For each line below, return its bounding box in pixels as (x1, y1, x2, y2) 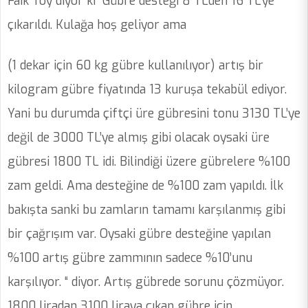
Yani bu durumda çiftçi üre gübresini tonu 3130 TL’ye (8, 105, 300, 122)
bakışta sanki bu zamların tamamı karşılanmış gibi (8, 201, 285, 219)
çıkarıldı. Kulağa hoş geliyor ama (8, 16, 190, 34)
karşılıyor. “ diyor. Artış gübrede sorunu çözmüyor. (8, 274, 284, 291)
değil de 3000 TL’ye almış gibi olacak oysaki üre (8, 129, 269, 146)
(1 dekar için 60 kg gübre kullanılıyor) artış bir (8, 57, 263, 74)
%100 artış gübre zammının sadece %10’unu (8, 250, 252, 267)
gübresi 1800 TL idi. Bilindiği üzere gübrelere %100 (8, 153, 290, 170)
